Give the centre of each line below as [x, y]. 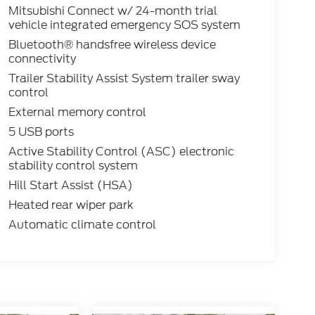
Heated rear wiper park [71, 205]
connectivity [42, 59]
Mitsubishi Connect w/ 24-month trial [112, 11]
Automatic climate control [82, 225]
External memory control [77, 112]
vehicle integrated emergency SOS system [124, 25]
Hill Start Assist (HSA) [70, 186]
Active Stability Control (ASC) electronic [121, 152]
